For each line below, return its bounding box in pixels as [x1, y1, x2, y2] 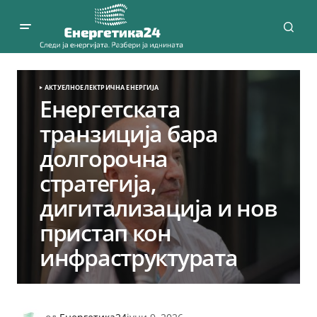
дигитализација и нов [40, 192, 277, 223]
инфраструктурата [40, 242, 238, 272]
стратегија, [40, 168, 156, 198]
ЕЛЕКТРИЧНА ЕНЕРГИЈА [80, 83, 158, 92]
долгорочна [40, 143, 168, 173]
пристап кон [40, 217, 171, 248]
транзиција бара [40, 118, 218, 149]
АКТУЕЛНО [45, 83, 81, 92]
